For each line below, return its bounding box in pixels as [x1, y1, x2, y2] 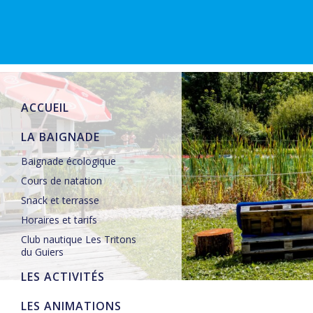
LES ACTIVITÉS [21, 269, 105, 284]
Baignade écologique [21, 154, 116, 168]
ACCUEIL [21, 100, 69, 115]
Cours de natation [21, 174, 102, 187]
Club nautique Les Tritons [21, 233, 136, 246]
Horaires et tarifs [21, 213, 97, 226]
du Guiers [21, 245, 64, 259]
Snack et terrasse [21, 194, 99, 207]
